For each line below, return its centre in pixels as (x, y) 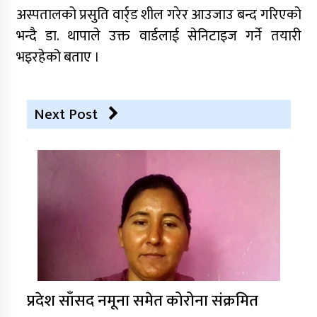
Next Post (65, 114)
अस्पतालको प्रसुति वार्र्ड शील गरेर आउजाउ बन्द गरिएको (158, 15)
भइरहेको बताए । (58, 57)
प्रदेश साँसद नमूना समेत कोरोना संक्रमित (142, 300)
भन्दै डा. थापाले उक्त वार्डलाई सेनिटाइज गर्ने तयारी (158, 36)
